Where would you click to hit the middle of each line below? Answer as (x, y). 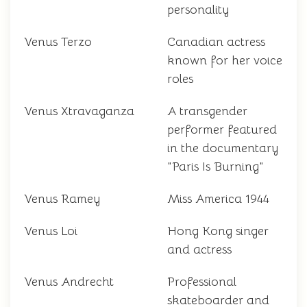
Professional (202, 282)
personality (198, 10)
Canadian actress (216, 42)
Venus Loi (51, 231)
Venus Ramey (62, 199)
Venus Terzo (58, 42)
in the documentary (223, 148)
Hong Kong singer (218, 231)
